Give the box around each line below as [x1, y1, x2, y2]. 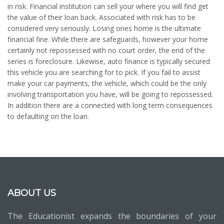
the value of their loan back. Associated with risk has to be [7, 12, 195, 22]
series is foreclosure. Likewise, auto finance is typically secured [7, 56, 210, 66]
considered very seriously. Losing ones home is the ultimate [7, 23, 201, 33]
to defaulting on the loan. [7, 111, 89, 121]
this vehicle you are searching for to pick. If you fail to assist [7, 67, 200, 77]
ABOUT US [7, 187, 56, 198]
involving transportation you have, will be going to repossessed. [7, 89, 213, 99]
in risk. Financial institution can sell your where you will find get [7, 1, 208, 11]
